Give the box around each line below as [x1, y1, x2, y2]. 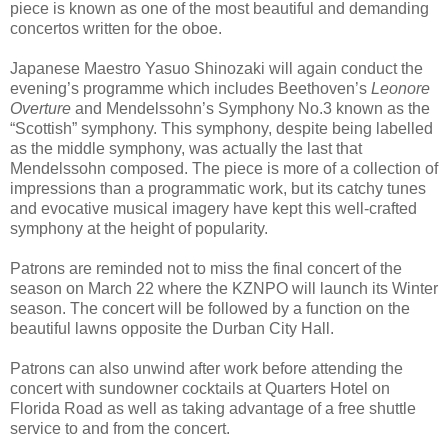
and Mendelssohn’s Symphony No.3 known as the [71, 99, 430, 117]
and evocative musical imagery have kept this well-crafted [10, 199, 417, 217]
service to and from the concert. [10, 419, 230, 437]
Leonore [371, 79, 430, 97]
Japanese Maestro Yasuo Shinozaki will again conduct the [10, 59, 423, 77]
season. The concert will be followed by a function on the [10, 299, 410, 317]
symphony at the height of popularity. [10, 219, 268, 237]
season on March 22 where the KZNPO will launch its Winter [10, 279, 438, 297]
